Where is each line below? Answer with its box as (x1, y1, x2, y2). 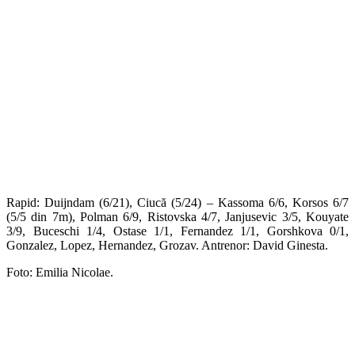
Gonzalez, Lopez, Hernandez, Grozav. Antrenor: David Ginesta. (6, 238, 328, 252)
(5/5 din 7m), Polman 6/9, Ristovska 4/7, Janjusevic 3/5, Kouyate (6, 209, 349, 223)
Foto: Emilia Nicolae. (6, 265, 113, 279)
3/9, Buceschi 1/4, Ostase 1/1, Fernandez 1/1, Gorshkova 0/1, (6, 223, 349, 238)
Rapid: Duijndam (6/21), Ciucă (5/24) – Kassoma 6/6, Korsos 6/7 (6, 195, 349, 209)
